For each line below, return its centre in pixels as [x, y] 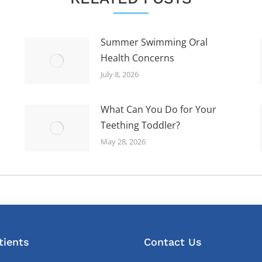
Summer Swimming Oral [154, 42]
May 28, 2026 [123, 141]
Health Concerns [137, 58]
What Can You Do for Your [158, 109]
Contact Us [173, 242]
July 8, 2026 [119, 74]
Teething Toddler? [140, 125]
